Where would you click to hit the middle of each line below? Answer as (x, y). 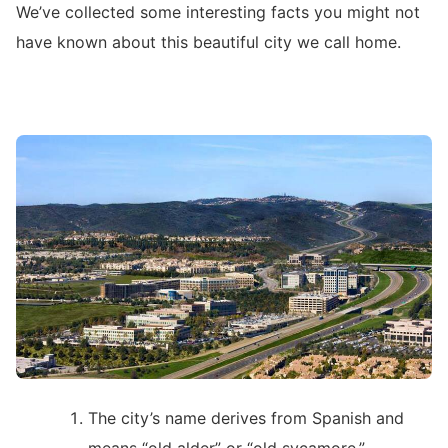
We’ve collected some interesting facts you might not (218, 12)
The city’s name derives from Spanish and (246, 418)
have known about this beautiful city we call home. (208, 42)
